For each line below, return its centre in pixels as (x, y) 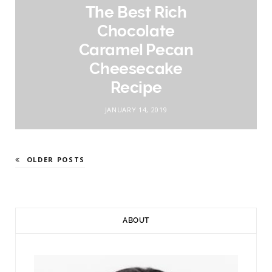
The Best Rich (136, 12)
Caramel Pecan (136, 49)
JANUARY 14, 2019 (136, 109)
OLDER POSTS (56, 159)
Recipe (136, 87)
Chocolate (136, 31)
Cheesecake (136, 68)
